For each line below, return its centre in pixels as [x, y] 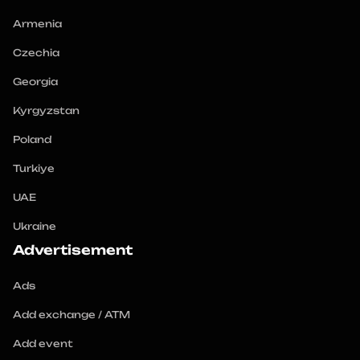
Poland [32, 139]
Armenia [37, 24]
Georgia [35, 82]
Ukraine [35, 226]
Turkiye [34, 168]
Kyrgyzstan [46, 110]
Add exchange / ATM [72, 315]
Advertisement [73, 250]
